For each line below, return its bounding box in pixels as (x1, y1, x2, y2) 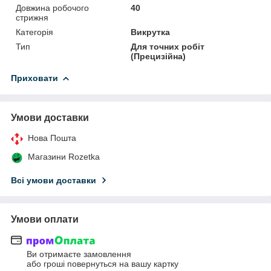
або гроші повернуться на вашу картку (27, 259, 178, 269)
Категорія (16, 27, 53, 37)
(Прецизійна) (131, 51, 186, 61)
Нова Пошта (28, 132, 76, 143)
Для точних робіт (131, 41, 205, 51)
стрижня (16, 12, 48, 22)
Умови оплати (11, 214, 79, 224)
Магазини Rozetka (28, 151, 100, 162)
